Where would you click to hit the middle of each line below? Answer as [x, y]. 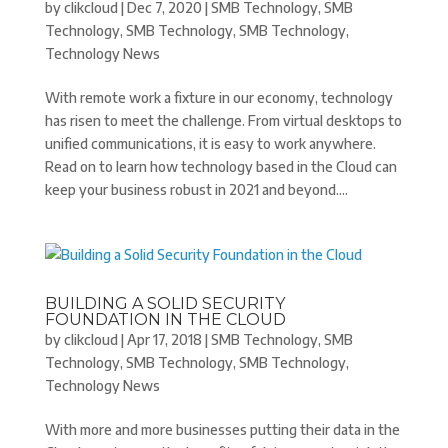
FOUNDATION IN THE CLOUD [165, 319]
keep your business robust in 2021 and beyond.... [196, 189]
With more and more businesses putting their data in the [222, 429]
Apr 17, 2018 [164, 339]
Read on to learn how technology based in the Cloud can [220, 166]
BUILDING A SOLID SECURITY [164, 303]
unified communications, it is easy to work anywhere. [211, 143]
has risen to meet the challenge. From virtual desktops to [223, 120]
